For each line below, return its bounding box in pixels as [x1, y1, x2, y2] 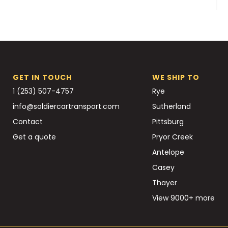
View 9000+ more [152, 192, 215, 203]
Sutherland [152, 101, 191, 111]
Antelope [152, 147, 184, 157]
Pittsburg [152, 116, 184, 127]
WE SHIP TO [152, 72, 199, 82]
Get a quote [13, 131, 56, 142]
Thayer [152, 177, 177, 188]
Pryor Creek [152, 131, 193, 142]
